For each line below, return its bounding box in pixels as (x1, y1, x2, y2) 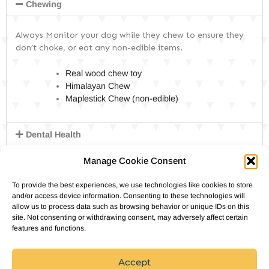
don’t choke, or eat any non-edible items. (16, 42, 183, 53)
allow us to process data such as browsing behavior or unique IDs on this (12, 202, 249, 211)
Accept (118, 256, 151, 268)
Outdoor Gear (26, 246, 83, 256)
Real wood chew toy (65, 68, 145, 78)
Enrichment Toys (26, 176, 97, 186)
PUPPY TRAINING (30, 116, 100, 124)
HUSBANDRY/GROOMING (30, 37, 130, 44)
